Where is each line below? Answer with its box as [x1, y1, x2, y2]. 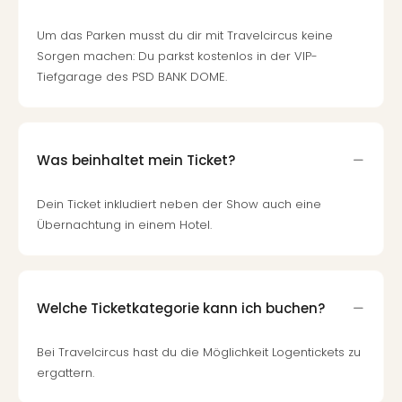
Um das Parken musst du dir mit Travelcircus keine [37, 27, 333, 44]
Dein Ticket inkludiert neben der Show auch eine [37, 196, 321, 213]
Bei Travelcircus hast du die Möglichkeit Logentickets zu [37, 344, 361, 361]
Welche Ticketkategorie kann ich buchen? [37, 298, 325, 318]
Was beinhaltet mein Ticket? [37, 150, 235, 170]
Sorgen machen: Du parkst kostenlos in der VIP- [37, 48, 318, 65]
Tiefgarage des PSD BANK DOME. [37, 68, 227, 85]
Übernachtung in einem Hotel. [37, 216, 212, 233]
